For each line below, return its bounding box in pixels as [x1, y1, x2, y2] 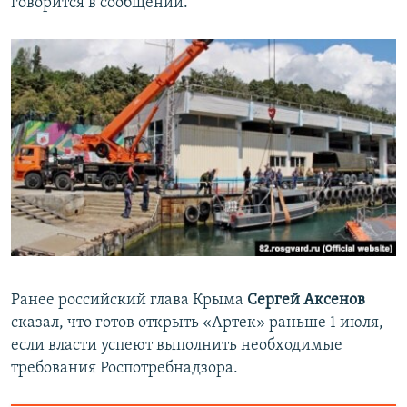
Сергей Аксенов [247, 292, 365, 310]
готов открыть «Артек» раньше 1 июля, [95, 314, 383, 333]
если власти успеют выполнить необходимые [11, 337, 342, 355]
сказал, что [11, 314, 92, 333]
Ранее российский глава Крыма [11, 292, 247, 310]
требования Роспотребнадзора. [11, 360, 238, 378]
